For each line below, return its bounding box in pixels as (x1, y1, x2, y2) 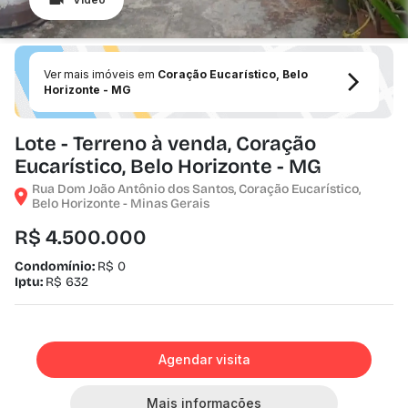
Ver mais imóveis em (44, 67, 158, 81)
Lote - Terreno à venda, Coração (15, 132, 316, 156)
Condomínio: (15, 259, 97, 274)
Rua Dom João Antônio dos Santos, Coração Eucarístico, (32, 181, 361, 197)
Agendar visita (158, 352, 250, 367)
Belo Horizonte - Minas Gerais (32, 196, 209, 211)
